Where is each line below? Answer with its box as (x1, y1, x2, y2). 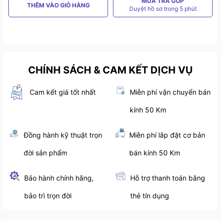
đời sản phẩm (24, 148, 68, 157)
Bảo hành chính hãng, (24, 174, 94, 183)
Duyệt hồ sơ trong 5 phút (129, 5, 197, 13)
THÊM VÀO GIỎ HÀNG (27, 1, 90, 9)
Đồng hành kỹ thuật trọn (24, 131, 103, 140)
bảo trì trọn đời (24, 191, 72, 200)
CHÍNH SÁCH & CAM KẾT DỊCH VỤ (28, 64, 193, 76)
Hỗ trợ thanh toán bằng (130, 174, 206, 183)
